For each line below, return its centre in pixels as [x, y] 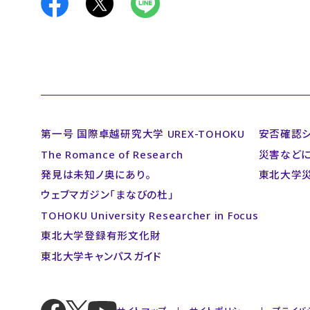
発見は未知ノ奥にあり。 [96, 174]
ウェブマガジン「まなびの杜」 [108, 195]
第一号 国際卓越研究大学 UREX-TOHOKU [143, 134]
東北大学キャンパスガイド [102, 256]
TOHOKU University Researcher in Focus [150, 215]
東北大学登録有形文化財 [101, 236]
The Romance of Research [112, 154]
